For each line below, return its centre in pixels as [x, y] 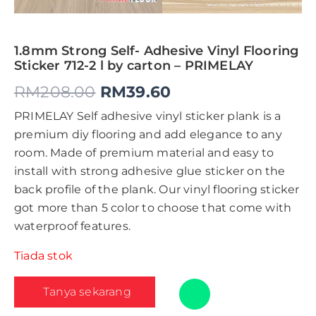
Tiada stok [43, 256]
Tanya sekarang [87, 292]
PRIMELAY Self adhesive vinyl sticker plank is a [148, 116]
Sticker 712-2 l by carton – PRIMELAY [134, 65]
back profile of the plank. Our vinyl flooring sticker [157, 190]
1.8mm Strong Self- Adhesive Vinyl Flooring [157, 50]
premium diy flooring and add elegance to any [148, 135]
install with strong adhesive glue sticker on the [150, 171]
